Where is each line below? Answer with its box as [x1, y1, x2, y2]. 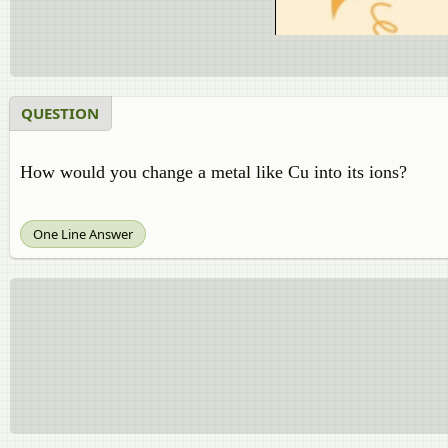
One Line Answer [33, 225, 133, 243]
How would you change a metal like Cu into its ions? [20, 162, 407, 182]
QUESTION [21, 103, 99, 123]
